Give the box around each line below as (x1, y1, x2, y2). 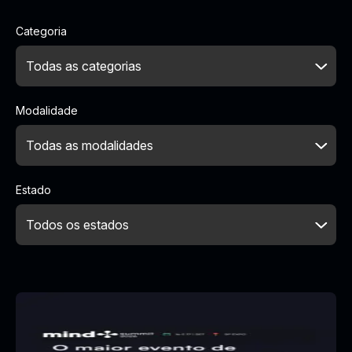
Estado (16, 183, 51, 196)
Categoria (16, 24, 67, 38)
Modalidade (16, 104, 78, 117)
